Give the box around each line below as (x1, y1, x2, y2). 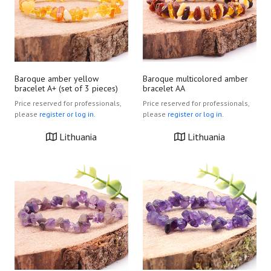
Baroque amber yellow (15, 73, 99, 84)
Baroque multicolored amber (143, 73, 248, 84)
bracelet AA (143, 83, 185, 94)
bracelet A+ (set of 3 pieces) (15, 83, 118, 94)
